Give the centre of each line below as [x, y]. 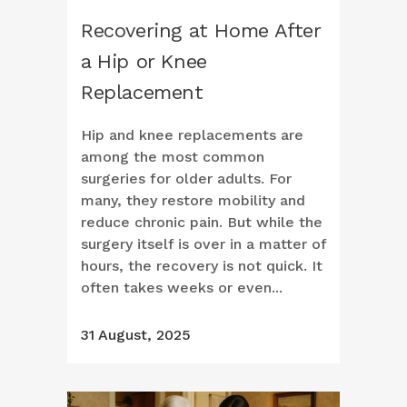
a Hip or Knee [144, 62]
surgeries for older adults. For [186, 179]
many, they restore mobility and [193, 201]
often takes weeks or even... [182, 288]
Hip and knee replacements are [192, 135]
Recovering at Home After [201, 31]
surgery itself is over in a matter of [203, 244]
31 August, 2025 [136, 335]
